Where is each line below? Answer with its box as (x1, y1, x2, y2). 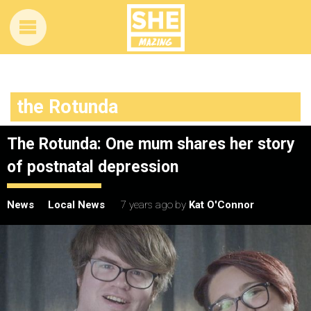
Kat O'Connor (189, 199, 254, 211)
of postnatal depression (7, 158, 178, 176)
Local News (48, 199, 105, 211)
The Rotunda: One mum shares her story (7, 135, 295, 153)
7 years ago (121, 199, 173, 211)
